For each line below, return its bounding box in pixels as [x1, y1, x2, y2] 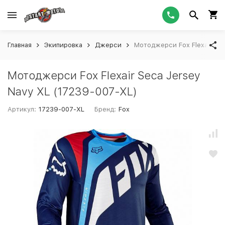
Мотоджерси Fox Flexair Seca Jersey [8, 69, 200, 82]
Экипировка [44, 41, 82, 49]
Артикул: [8, 105, 36, 113]
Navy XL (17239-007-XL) [8, 85, 137, 98]
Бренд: [94, 105, 117, 113]
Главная [8, 41, 32, 49]
